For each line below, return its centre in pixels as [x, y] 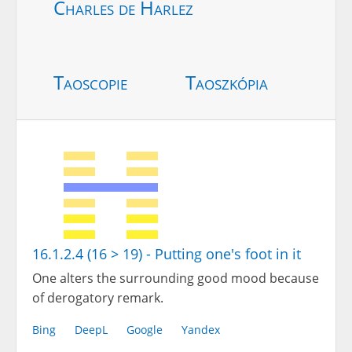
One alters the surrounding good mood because [176, 279]
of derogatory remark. [98, 298]
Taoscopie [90, 82]
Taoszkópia [227, 82]
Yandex [201, 330]
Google [145, 330]
